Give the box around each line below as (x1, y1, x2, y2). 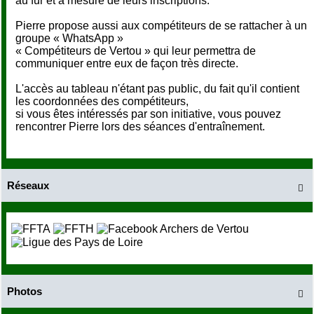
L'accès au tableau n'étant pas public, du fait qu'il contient (15, 83, 299, 95)
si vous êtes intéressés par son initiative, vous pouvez (15, 108, 281, 121)
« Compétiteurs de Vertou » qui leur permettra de (15, 45, 256, 57)
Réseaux (6, 179, 49, 192)
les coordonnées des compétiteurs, (15, 95, 189, 108)
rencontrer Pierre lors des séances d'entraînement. (15, 121, 265, 133)
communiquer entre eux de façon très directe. (15, 57, 238, 70)
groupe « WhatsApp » (15, 32, 123, 45)
